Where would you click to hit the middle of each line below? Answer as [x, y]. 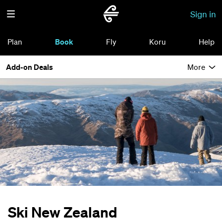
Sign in [203, 14]
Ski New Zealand [63, 212]
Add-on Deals [29, 67]
